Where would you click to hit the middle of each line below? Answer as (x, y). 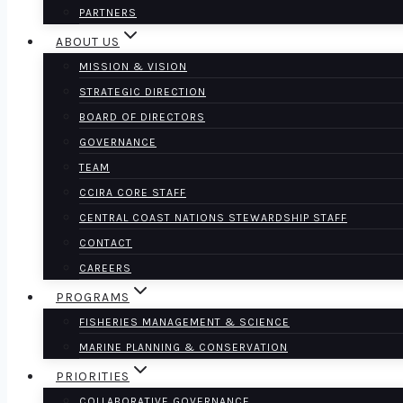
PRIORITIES (93, 377)
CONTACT (106, 243)
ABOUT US (88, 42)
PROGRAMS (93, 298)
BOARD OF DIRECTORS (142, 117)
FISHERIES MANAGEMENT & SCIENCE (184, 322)
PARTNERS (108, 13)
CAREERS (105, 269)
